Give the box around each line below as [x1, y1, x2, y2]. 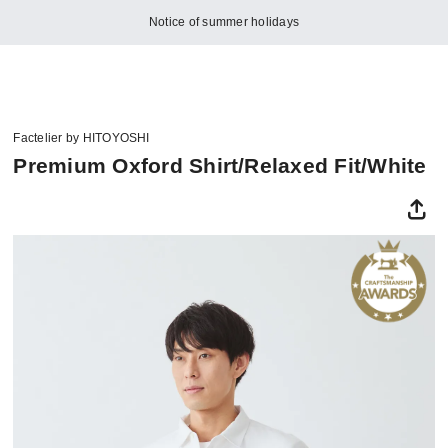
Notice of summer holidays [149, 15, 299, 30]
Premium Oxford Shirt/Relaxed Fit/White [13, 153, 427, 177]
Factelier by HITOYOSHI [13, 131, 150, 146]
